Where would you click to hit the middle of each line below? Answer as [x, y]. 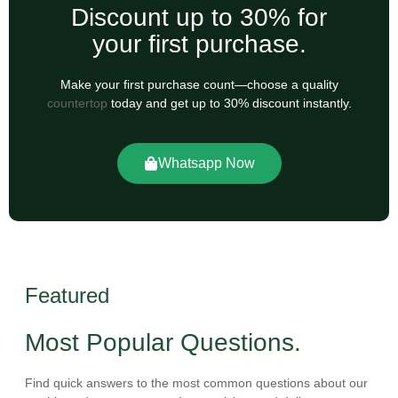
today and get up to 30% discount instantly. [231, 103]
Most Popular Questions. [163, 343]
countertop [77, 103]
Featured [67, 296]
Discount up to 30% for [199, 17]
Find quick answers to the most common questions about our [196, 383]
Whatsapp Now [206, 163]
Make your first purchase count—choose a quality [199, 84]
